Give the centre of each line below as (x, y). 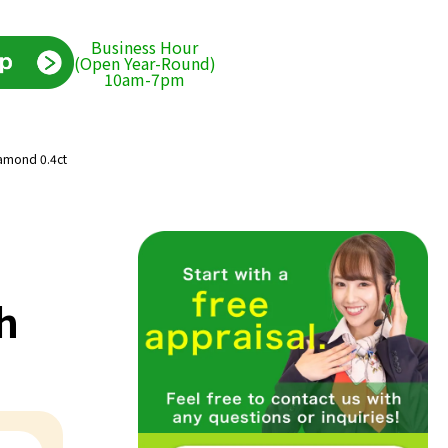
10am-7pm (145, 78)
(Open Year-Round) (144, 62)
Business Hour (145, 46)
